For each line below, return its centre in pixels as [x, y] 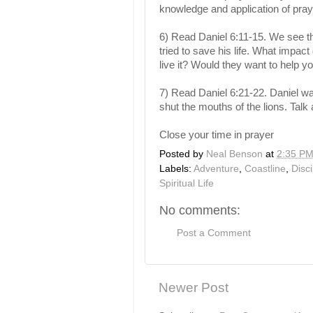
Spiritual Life [187, 183]
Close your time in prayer [217, 134]
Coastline [265, 168]
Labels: [176, 168]
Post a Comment [214, 233]
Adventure [216, 168]
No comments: [200, 210]
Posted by [183, 154]
